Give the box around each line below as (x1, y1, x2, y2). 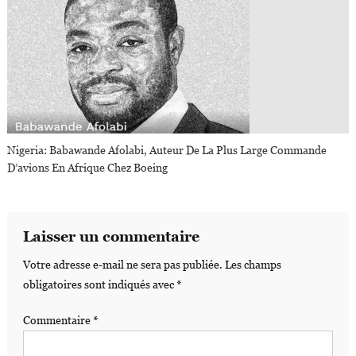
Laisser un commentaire (22, 228, 199, 245)
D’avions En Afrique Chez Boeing (7, 161, 168, 174)
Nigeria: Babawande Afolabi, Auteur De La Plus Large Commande (7, 144, 327, 157)
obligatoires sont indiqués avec (22, 278, 176, 291)
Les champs (224, 258, 281, 271)
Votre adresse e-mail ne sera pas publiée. (22, 258, 222, 271)
